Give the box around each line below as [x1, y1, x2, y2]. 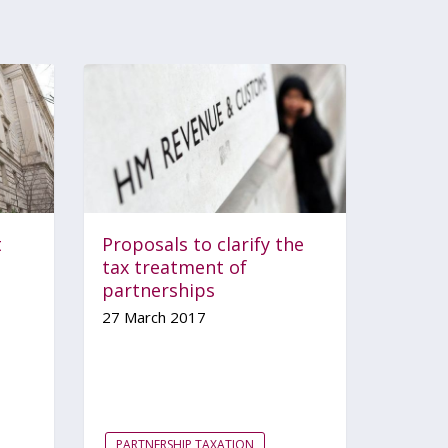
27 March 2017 [101, 306, 206, 327]
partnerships [101, 277, 215, 302]
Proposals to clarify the [101, 231, 304, 256]
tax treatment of [101, 254, 247, 279]
